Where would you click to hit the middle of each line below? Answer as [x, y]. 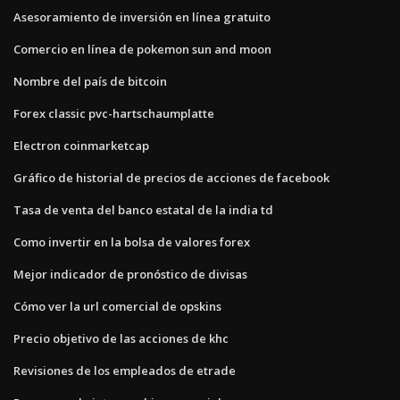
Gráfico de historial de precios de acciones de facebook [171, 177]
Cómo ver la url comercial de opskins [117, 306]
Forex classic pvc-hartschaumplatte [114, 113]
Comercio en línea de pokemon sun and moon [142, 49]
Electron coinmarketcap [81, 145]
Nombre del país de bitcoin [90, 81]
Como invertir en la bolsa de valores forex [132, 242]
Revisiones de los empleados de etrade [125, 370]
